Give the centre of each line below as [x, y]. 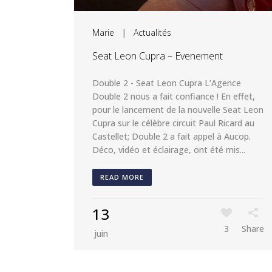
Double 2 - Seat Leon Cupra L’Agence [167, 83]
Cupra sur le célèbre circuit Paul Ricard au [173, 123]
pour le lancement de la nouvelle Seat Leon [178, 109]
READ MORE [122, 177]
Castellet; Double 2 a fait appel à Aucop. [172, 136]
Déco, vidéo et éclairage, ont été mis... [169, 149]
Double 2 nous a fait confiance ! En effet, [174, 96]
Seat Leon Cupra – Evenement [158, 56]
